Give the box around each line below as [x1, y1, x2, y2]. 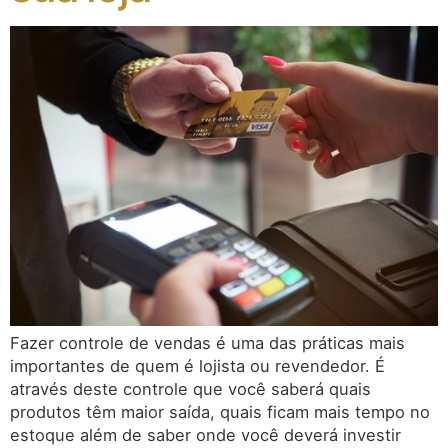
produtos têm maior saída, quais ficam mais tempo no [10, 401, 430, 422]
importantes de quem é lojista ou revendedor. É [10, 355, 385, 376]
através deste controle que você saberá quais [10, 378, 371, 399]
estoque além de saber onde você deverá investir [10, 424, 401, 445]
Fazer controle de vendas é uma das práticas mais [10, 332, 405, 353]
